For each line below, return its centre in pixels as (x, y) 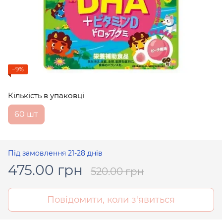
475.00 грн (45, 170)
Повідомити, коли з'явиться (111, 199)
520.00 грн (117, 171)
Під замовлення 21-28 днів (55, 153)
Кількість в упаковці (46, 95)
